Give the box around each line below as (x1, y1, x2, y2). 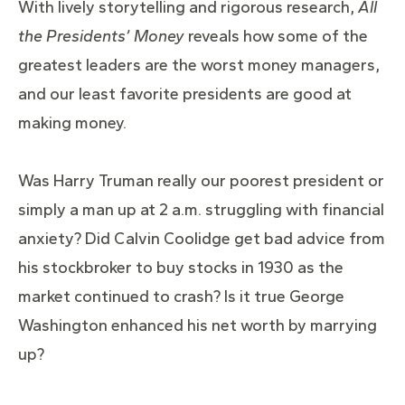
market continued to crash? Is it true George (18, 287, 344, 307)
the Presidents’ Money (18, 26, 184, 47)
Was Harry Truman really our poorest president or (18, 171, 384, 192)
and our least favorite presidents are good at (18, 84, 352, 105)
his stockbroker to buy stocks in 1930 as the (18, 258, 344, 278)
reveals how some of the (184, 26, 368, 47)
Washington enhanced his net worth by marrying (18, 316, 377, 336)
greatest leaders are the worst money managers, (18, 55, 380, 76)
